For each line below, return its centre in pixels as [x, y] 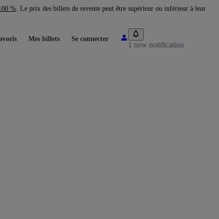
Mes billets [44, 39]
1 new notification [156, 44]
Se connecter [90, 39]
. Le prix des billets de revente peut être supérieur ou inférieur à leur [111, 9]
